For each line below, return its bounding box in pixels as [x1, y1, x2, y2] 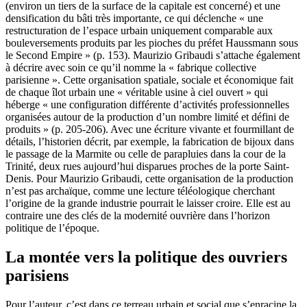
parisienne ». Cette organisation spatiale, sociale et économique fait [5, 74, 293, 86]
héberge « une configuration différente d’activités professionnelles [5, 99, 289, 111]
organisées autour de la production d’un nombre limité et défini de [5, 111, 289, 123]
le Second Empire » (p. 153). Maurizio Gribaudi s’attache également [5, 49, 300, 62]
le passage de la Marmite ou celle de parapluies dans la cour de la [5, 148, 286, 160]
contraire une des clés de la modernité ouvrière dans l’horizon [5, 210, 270, 222]
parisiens [5, 267, 69, 285]
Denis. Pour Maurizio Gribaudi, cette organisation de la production [5, 173, 293, 185]
